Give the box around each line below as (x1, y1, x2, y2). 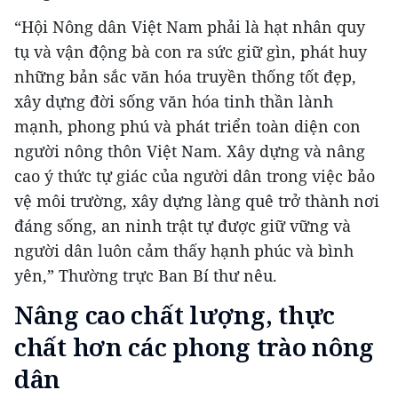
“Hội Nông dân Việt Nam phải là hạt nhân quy (14, 16, 365, 38)
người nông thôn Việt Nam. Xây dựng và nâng (14, 140, 365, 163)
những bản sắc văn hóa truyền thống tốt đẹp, (14, 66, 356, 88)
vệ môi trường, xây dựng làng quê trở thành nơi (14, 190, 379, 212)
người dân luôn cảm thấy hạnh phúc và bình (14, 240, 354, 262)
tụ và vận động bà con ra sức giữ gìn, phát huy (14, 41, 367, 63)
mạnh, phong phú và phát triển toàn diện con (14, 115, 361, 138)
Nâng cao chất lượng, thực (14, 298, 335, 332)
